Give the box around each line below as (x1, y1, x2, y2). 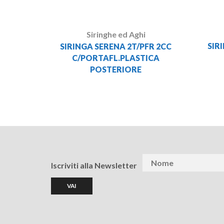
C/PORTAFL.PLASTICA (72, 52, 160, 62)
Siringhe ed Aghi (86, 29, 145, 39)
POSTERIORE (90, 64, 142, 74)
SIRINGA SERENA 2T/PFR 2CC (60, 41, 172, 51)
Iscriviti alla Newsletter (51, 160, 137, 170)
